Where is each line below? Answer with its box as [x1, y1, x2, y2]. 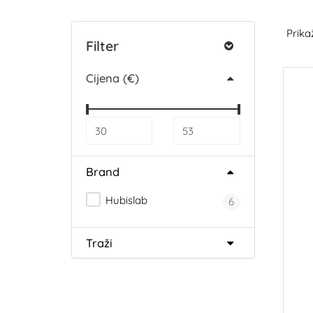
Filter [86, 37, 119, 54]
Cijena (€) [86, 71, 139, 85]
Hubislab [103, 194, 147, 207]
